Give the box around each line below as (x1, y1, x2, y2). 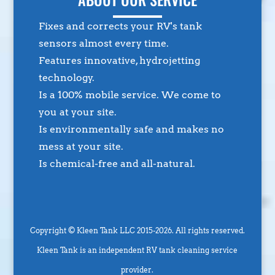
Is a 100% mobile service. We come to (38, 88, 221, 101)
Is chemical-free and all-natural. (38, 157, 195, 169)
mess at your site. (38, 140, 123, 152)
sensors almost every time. (38, 37, 169, 49)
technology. (38, 71, 95, 83)
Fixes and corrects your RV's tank (38, 20, 202, 32)
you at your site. (38, 106, 117, 118)
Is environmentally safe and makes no (38, 123, 224, 135)
